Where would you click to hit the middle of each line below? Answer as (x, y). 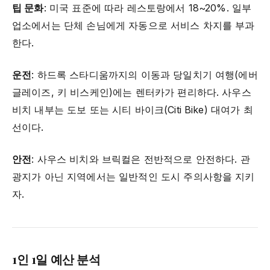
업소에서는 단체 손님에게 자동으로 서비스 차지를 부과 (133, 26)
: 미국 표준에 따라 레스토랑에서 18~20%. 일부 (148, 8)
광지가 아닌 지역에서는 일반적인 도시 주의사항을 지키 (133, 177)
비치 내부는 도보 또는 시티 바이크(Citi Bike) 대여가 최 (133, 110)
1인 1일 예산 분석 (56, 259)
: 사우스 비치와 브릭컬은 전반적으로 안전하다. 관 (141, 159)
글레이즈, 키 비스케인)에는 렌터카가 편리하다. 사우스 (132, 93)
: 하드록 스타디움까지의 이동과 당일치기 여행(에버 (145, 75)
